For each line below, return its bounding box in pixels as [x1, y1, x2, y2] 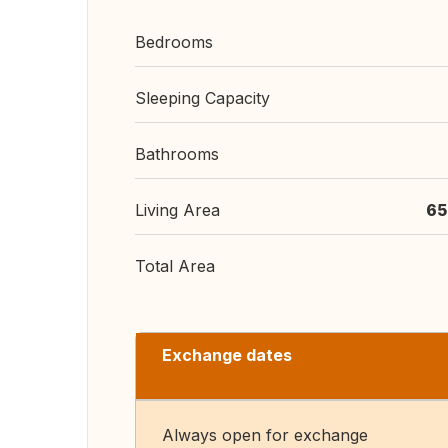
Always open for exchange [162, 425, 368, 445]
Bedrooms [135, 32, 213, 52]
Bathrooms [135, 144, 219, 164]
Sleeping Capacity [135, 88, 270, 108]
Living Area [135, 200, 220, 220]
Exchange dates [162, 345, 292, 365]
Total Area [135, 256, 215, 276]
